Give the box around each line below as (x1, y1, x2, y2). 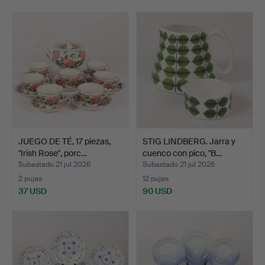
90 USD (143, 185, 172, 196)
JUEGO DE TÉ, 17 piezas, (18, 135, 111, 147)
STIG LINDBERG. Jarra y (143, 135, 235, 147)
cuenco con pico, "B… (143, 147, 222, 159)
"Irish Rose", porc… (18, 147, 87, 159)
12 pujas (143, 174, 169, 183)
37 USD (18, 185, 47, 196)
